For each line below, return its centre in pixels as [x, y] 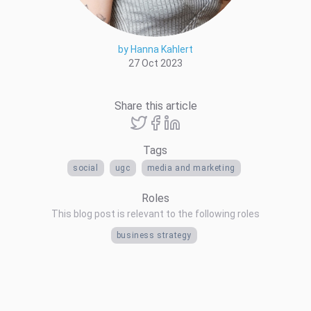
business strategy [154, 235]
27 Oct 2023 [155, 63]
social [86, 168]
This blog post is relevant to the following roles [155, 213]
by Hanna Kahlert [155, 49]
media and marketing [191, 168]
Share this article [155, 106]
